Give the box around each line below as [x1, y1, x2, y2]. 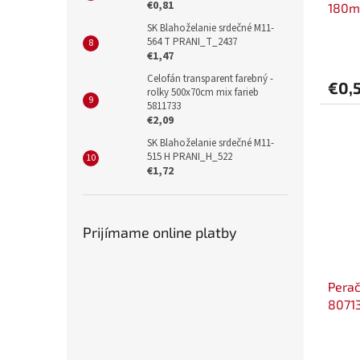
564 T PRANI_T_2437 [147, 35, 237, 50]
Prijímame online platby [83, 223, 237, 242]
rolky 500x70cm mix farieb [147, 85, 259, 100]
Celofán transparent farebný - [147, 72, 273, 87]
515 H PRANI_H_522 [147, 149, 232, 165]
